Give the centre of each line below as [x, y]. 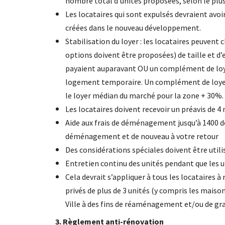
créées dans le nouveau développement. [133, 27]
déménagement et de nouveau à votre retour [142, 136]
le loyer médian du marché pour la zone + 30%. [144, 95]
